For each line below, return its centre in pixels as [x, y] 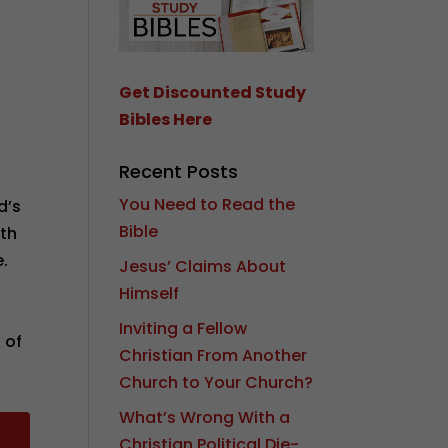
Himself [149, 293]
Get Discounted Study [213, 92]
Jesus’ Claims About [203, 266]
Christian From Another [213, 355]
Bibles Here [166, 119]
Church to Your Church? [216, 382]
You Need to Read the [207, 204]
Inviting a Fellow [183, 328]
